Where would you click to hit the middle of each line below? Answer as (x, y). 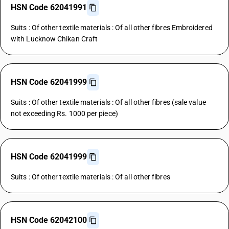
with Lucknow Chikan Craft (54, 39)
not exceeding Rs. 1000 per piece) (64, 113)
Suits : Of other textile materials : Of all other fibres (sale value (108, 102)
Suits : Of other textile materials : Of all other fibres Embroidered (112, 28)
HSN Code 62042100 (49, 220)
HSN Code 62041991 (49, 7)
